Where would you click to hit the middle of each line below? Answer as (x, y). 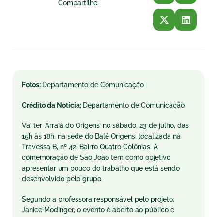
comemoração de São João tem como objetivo (96, 157)
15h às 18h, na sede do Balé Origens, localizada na (101, 136)
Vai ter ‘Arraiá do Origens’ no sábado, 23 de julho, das (105, 125)
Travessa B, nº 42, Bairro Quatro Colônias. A (90, 147)
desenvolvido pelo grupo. (62, 179)
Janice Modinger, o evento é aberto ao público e (98, 210)
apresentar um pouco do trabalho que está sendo (101, 168)
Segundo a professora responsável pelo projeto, (98, 199)
